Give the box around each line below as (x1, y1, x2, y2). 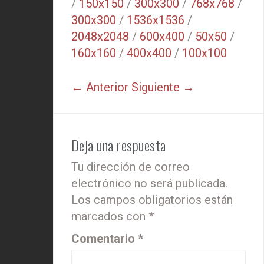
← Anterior (71, 80, 128, 95)
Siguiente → (131, 80, 194, 95)
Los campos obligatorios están (71, 193, 233, 207)
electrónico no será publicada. (71, 176, 227, 191)
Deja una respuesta (71, 134, 166, 156)
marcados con (71, 209, 148, 224)
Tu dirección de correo (71, 160, 190, 174)
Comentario (71, 232, 138, 246)
